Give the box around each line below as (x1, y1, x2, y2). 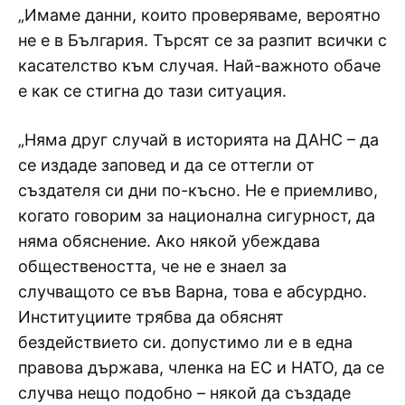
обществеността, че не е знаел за (18, 256, 287, 276)
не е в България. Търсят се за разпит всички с (18, 30, 387, 50)
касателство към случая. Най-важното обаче (18, 55, 381, 75)
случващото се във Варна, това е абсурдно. (18, 281, 367, 301)
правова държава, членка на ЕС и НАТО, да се (18, 357, 384, 377)
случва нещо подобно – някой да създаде (18, 382, 351, 402)
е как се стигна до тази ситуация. (18, 80, 287, 100)
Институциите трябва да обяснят (18, 306, 284, 326)
